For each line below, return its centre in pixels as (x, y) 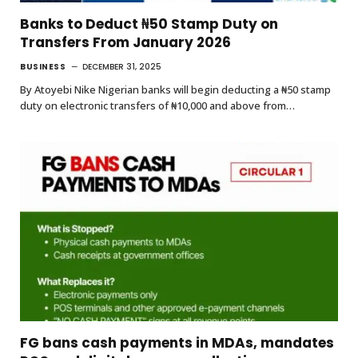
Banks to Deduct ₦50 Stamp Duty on (149, 24)
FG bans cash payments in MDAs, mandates (177, 342)
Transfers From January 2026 (125, 42)
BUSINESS (43, 66)
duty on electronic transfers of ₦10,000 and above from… (157, 105)
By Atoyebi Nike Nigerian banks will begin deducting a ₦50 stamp (175, 89)
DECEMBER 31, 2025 (122, 66)
